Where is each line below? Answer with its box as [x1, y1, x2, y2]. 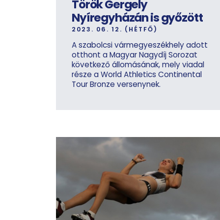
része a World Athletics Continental [72, 69, 202, 80]
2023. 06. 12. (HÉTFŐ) [72, 25, 158, 34]
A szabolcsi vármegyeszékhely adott [72, 40, 208, 51]
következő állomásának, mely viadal [72, 59, 204, 70]
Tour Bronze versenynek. [72, 79, 161, 90]
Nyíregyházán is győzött [72, 10, 203, 26]
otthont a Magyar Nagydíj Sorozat [72, 50, 197, 60]
